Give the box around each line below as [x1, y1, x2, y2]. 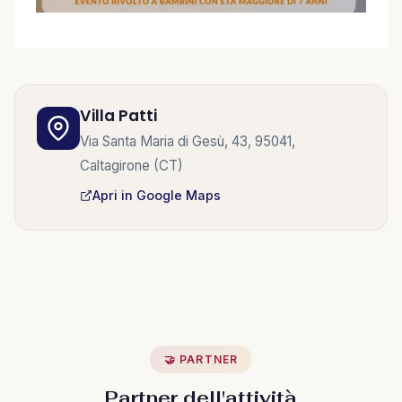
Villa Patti [80, 104, 157, 127]
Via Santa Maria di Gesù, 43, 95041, [80, 132, 295, 150]
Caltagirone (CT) [80, 156, 183, 174]
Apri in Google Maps [92, 188, 221, 204]
